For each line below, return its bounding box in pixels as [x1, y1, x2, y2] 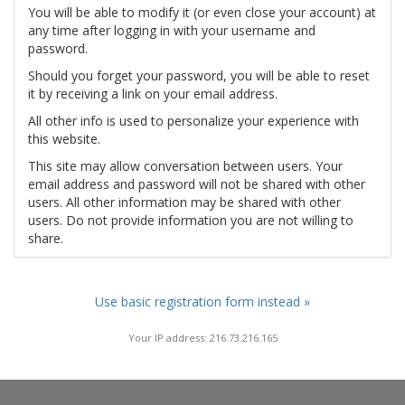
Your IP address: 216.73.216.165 [127, 330, 278, 344]
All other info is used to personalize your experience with [28, 112, 359, 129]
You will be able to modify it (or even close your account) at [28, 4, 376, 21]
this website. [28, 130, 100, 147]
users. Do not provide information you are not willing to [28, 212, 353, 229]
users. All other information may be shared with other [28, 193, 341, 211]
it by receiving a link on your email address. [28, 85, 278, 102]
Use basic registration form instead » [95, 293, 310, 310]
